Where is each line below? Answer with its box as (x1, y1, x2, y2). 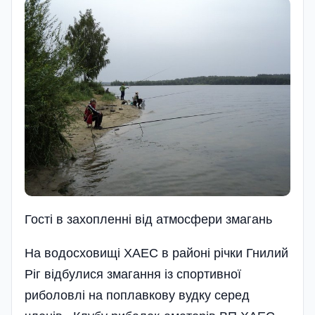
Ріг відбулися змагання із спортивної (25, 267, 241, 282)
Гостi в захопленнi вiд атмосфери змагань (25, 212, 272, 227)
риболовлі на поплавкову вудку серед (25, 288, 250, 303)
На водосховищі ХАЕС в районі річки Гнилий (25, 246, 288, 261)
